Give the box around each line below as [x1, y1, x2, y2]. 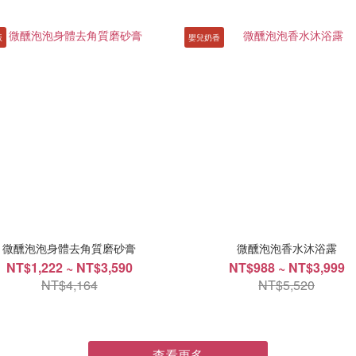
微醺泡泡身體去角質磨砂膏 [2, 239, 137, 256]
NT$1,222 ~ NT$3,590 [6, 257, 133, 277]
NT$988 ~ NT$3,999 [228, 257, 345, 277]
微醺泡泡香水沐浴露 [236, 239, 337, 256]
